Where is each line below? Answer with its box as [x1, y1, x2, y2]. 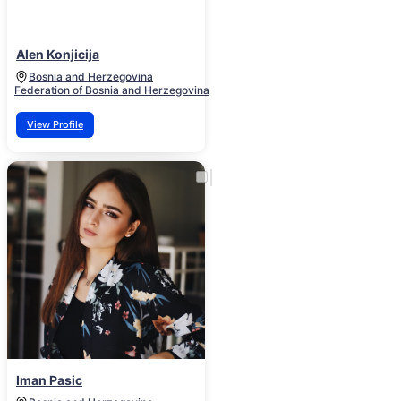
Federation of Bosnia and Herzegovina [14, 83, 209, 98]
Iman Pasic [16, 372, 82, 388]
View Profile [27, 118, 83, 132]
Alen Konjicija [16, 47, 99, 63]
